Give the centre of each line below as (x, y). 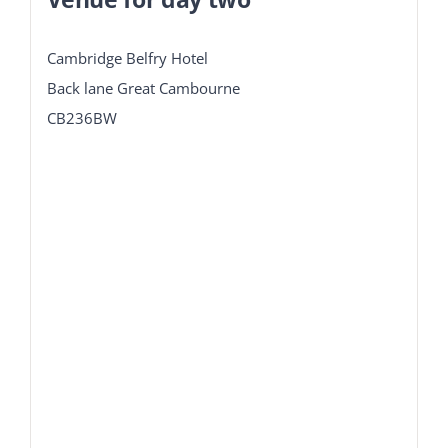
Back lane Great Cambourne (143, 87)
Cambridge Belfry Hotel (127, 57)
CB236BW (81, 117)
